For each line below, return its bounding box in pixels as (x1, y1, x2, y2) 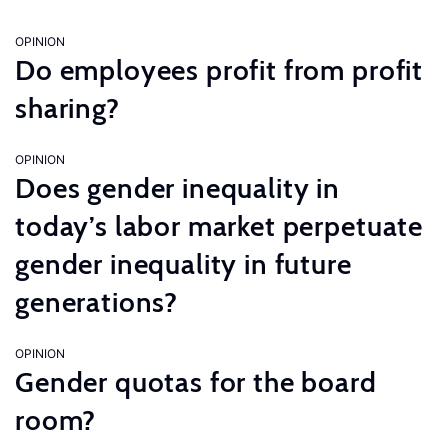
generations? (15, 285, 179, 319)
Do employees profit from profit (15, 53, 424, 87)
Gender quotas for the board (15, 365, 377, 399)
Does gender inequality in (15, 171, 340, 205)
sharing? (15, 91, 120, 125)
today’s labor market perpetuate (15, 209, 424, 243)
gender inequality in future (15, 247, 352, 281)
